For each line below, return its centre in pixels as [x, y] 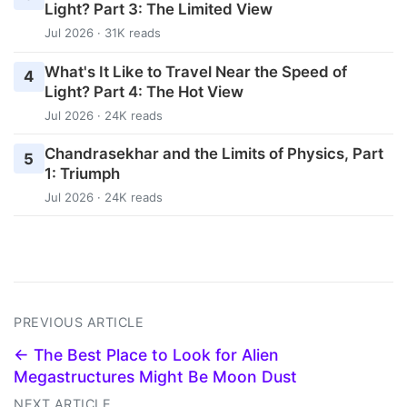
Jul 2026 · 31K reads [102, 33]
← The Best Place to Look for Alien [146, 355]
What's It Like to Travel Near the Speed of [195, 71]
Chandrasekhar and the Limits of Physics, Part [213, 153]
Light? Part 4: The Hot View [144, 91]
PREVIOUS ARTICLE [79, 323]
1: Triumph [82, 173]
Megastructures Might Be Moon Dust [155, 377]
